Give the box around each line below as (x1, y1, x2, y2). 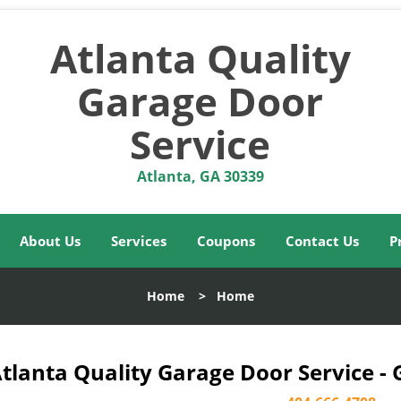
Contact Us (286, 232, 359, 250)
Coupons (197, 232, 255, 250)
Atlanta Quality (49, 31, 351, 85)
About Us (20, 232, 81, 250)
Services (111, 232, 166, 250)
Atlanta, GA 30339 (136, 166, 264, 186)
